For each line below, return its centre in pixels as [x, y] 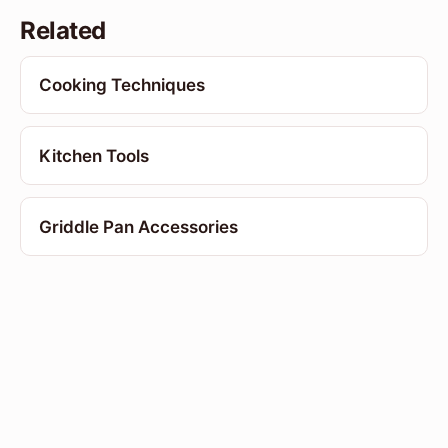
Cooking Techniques [121, 84]
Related [63, 30]
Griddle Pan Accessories [138, 226]
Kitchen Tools [93, 155]
